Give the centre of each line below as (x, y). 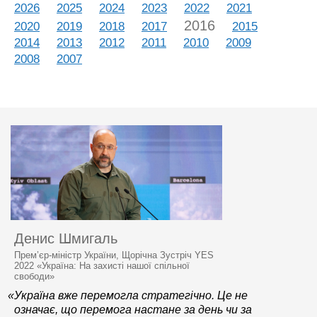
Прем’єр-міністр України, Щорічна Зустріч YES (114, 255)
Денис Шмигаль (66, 238)
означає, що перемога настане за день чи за (133, 310)
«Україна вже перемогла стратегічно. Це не (128, 295)
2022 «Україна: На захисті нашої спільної (102, 266)
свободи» (34, 276)
